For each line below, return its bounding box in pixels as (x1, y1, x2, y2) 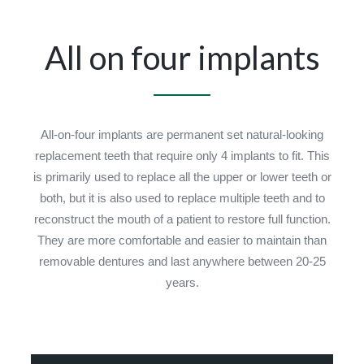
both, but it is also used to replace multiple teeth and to (39, 191, 325, 205)
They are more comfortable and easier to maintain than (37, 233, 327, 247)
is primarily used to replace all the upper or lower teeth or (32, 170, 331, 184)
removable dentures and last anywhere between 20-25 (38, 254, 326, 268)
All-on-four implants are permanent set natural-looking (41, 128, 323, 141)
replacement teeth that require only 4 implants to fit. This (34, 149, 330, 162)
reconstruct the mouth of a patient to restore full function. (33, 212, 331, 226)
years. (165, 275, 199, 289)
